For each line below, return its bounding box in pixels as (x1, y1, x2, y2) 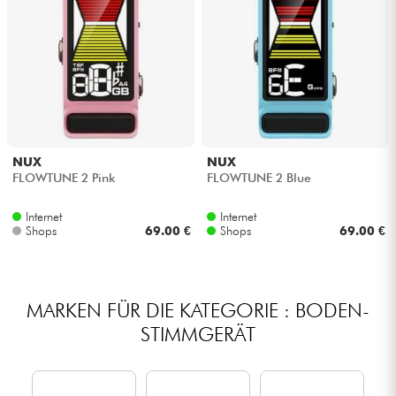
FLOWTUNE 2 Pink (11, 171, 115, 186)
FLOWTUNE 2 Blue (206, 171, 311, 186)
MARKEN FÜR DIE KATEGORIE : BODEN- (27, 297, 369, 322)
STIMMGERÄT (141, 321, 255, 346)
